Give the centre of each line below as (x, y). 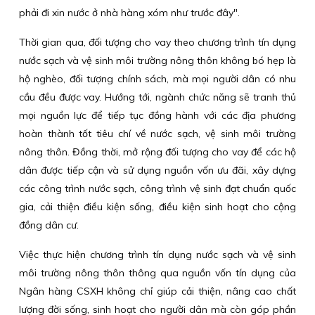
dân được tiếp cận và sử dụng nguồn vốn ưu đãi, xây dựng (157, 170)
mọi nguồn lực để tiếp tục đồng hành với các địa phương (157, 115)
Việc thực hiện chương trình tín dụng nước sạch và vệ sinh (157, 255)
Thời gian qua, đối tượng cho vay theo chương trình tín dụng (157, 42)
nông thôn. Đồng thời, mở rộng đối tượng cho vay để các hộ (157, 152)
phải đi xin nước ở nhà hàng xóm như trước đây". (129, 13)
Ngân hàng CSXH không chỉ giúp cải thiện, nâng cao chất (157, 291)
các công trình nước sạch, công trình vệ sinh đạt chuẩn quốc (157, 188)
